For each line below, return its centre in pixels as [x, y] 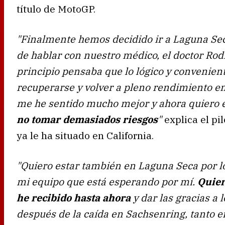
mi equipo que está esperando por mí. [106, 181]
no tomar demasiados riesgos [87, 119]
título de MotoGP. [56, 9]
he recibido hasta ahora [74, 197]
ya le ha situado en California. [85, 135]
